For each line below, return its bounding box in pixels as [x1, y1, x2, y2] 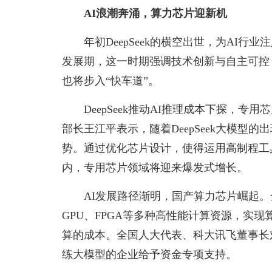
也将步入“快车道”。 [62, 74, 159, 87]
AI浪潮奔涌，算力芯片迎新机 [84, 7, 227, 19]
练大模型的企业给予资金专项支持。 [62, 248, 237, 260]
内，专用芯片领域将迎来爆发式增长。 [62, 161, 248, 174]
